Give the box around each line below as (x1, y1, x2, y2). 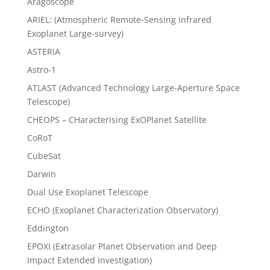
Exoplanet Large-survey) (27, 28, 124, 40)
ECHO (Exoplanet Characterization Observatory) (27, 204, 218, 216)
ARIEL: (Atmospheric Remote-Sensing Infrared (27, 14, 212, 26)
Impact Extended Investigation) (27, 254, 152, 266)
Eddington (27, 222, 69, 234)
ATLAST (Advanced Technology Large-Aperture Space (27, 82, 240, 94)
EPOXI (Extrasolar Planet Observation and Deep (27, 240, 217, 253)
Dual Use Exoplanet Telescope (27, 186, 148, 198)
